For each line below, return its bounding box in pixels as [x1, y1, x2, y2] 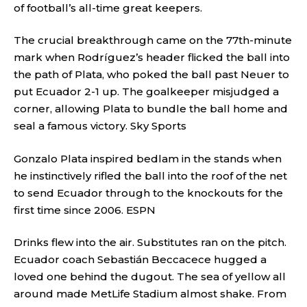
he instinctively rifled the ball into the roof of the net [14, 169, 287, 182]
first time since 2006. [14, 203, 126, 217]
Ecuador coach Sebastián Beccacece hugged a [14, 253, 267, 266]
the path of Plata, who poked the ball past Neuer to [14, 68, 289, 81]
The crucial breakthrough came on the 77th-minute [14, 34, 292, 47]
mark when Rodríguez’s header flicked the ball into [14, 51, 290, 64]
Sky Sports [130, 119, 186, 132]
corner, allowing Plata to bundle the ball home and [14, 102, 288, 115]
